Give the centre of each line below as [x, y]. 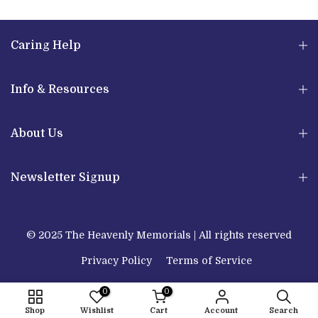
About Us [37, 133]
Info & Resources [60, 89]
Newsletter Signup [65, 177]
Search [283, 311]
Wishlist [97, 311]
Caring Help [46, 45]
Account [221, 311]
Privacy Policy [116, 260]
